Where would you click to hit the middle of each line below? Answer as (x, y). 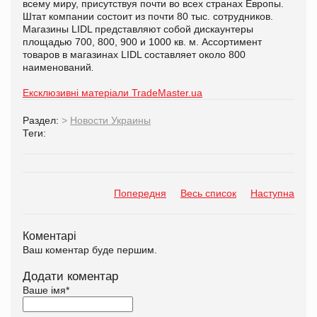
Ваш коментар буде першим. (90, 249)
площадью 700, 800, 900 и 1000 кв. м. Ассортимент (142, 41)
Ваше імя (44, 290)
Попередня (140, 193)
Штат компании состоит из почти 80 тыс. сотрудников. (148, 16)
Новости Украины (110, 120)
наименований (57, 67)
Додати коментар (70, 276)
